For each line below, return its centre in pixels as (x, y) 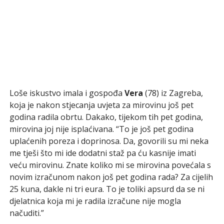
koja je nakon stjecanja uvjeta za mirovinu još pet (101, 105)
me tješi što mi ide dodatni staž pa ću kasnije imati (102, 153)
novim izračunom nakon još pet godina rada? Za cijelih (111, 177)
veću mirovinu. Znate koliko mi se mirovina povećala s (110, 165)
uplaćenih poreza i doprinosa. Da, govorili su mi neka (109, 141)
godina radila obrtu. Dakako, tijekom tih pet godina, (106, 117)
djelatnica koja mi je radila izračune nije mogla (95, 201)
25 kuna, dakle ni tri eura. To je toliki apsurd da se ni (107, 189)
